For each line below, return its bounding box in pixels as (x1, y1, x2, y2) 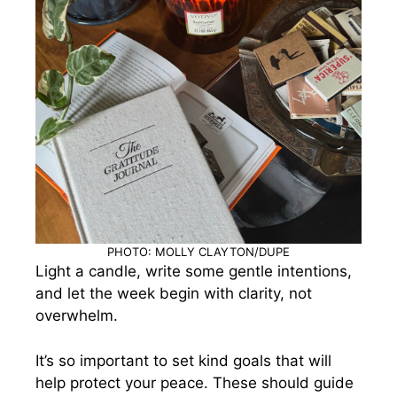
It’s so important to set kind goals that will (35, 351, 331, 370)
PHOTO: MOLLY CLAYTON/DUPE (107, 245, 290, 259)
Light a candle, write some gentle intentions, (35, 262, 352, 280)
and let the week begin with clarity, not (35, 284, 312, 302)
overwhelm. (35, 307, 118, 324)
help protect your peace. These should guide (35, 373, 354, 392)
